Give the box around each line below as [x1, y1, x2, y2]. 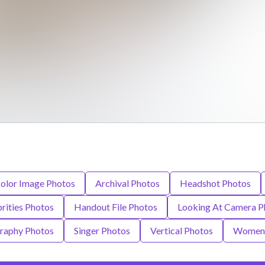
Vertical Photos [150, 225, 213, 236]
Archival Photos [95, 177, 160, 189]
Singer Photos [73, 225, 130, 236]
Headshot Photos [179, 177, 251, 189]
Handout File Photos [73, 201, 157, 212]
